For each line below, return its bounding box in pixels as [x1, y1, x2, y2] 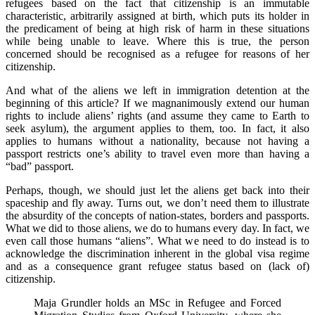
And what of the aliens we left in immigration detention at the [6, 84, 309, 96]
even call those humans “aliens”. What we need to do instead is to [6, 234, 309, 247]
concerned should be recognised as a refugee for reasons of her [6, 47, 309, 60]
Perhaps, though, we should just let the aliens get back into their [6, 184, 309, 196]
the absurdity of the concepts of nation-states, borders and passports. [6, 209, 309, 221]
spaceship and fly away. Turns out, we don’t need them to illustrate [6, 196, 309, 209]
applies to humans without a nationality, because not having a [6, 134, 309, 147]
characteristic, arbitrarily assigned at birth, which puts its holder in [6, 9, 309, 22]
